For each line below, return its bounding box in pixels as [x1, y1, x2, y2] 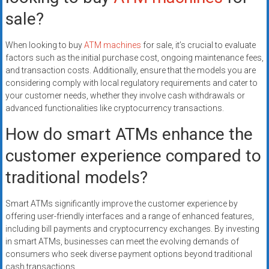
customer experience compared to [5, 146, 261, 166]
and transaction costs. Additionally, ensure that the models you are [5, 65, 256, 76]
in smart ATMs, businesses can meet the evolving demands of [5, 237, 239, 247]
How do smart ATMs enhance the [5, 124, 253, 145]
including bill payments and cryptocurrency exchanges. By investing [5, 224, 259, 234]
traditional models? [5, 168, 148, 188]
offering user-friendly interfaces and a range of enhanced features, [5, 211, 254, 222]
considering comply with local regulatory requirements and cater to [5, 78, 258, 88]
